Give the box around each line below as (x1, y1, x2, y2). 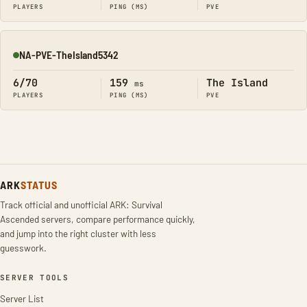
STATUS (20, 178, 58, 191)
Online (12, 53, 39, 67)
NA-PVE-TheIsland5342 (19, 48, 119, 61)
